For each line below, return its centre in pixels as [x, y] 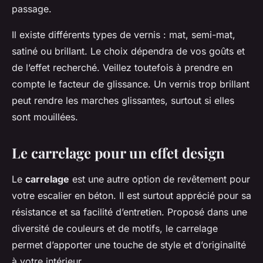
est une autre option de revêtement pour [160, 179]
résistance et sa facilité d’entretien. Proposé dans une [129, 212]
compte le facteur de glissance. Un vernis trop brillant [131, 84]
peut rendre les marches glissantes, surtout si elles [123, 100]
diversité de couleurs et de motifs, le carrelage [115, 228]
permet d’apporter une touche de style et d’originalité [129, 245]
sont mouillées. [45, 117]
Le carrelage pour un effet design [118, 152]
